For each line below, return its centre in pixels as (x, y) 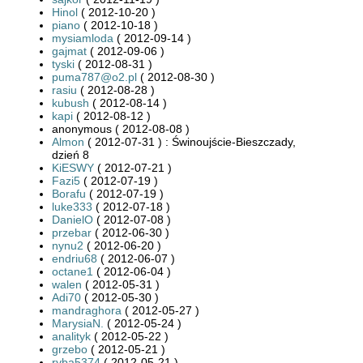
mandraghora (87, 310)
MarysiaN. (78, 323)
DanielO (73, 219)
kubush (70, 102)
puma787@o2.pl (94, 77)
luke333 (72, 206)
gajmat (69, 51)
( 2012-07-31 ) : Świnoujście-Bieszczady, (190, 141)
